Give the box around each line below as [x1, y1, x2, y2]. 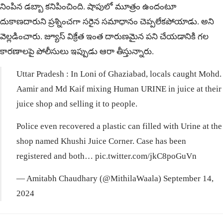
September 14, [163, 174, 214, 184]
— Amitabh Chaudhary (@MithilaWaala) [16, 174, 163, 184]
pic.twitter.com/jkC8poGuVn [95, 151, 197, 161]
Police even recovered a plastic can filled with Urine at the [16, 121, 222, 131]
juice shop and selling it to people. [16, 99, 137, 109]
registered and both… [16, 151, 95, 161]
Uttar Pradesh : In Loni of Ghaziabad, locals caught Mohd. [16, 69, 222, 79]
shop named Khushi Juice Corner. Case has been [16, 136, 186, 146]
